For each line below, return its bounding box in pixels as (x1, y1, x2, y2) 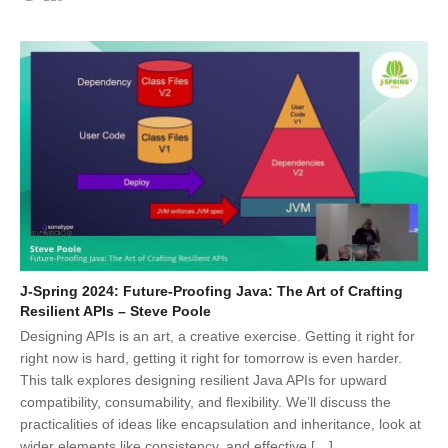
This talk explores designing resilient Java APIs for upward (20, 371, 387, 388)
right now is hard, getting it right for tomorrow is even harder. (20, 349, 402, 366)
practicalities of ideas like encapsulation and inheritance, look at (20, 415, 421, 432)
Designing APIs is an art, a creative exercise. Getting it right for (20, 327, 415, 344)
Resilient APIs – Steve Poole (20, 302, 211, 319)
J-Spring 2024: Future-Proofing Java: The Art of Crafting (20, 282, 403, 299)
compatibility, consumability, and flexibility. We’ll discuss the (20, 393, 391, 410)
